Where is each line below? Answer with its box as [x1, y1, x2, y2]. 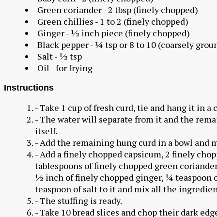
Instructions [4, 82, 54, 93]
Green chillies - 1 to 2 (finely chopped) [37, 15, 188, 28]
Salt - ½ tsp [37, 50, 82, 62]
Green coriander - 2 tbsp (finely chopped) [37, 4, 198, 16]
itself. [34, 124, 58, 137]
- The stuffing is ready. [34, 194, 122, 206]
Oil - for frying [37, 62, 93, 74]
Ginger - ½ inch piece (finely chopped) [37, 27, 190, 39]
